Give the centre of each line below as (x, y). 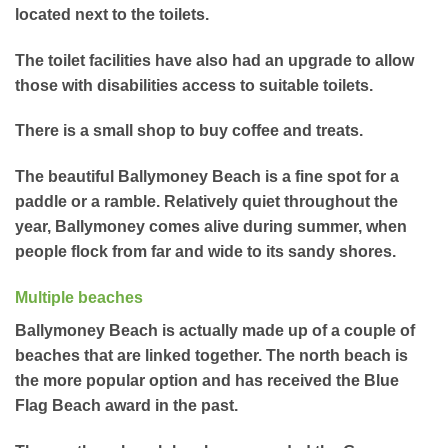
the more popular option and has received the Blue (207, 381)
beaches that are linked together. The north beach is (211, 356)
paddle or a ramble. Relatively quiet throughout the (206, 202)
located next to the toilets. (112, 14)
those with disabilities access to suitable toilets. (194, 85)
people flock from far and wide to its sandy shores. (205, 252)
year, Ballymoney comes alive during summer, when (211, 227)
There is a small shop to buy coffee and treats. (189, 131)
